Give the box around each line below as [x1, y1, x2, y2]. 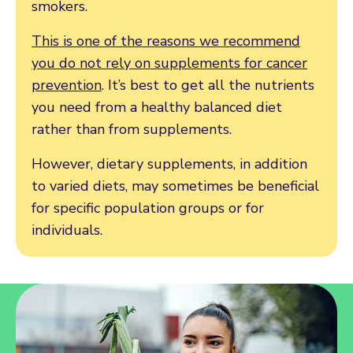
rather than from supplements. [32, 119, 232, 139]
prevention [32, 75, 102, 95]
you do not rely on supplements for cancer [32, 53, 307, 72]
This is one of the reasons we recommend [32, 31, 300, 50]
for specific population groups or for [32, 198, 264, 217]
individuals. [32, 220, 102, 240]
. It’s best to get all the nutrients [102, 75, 314, 95]
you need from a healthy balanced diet [32, 97, 282, 117]
